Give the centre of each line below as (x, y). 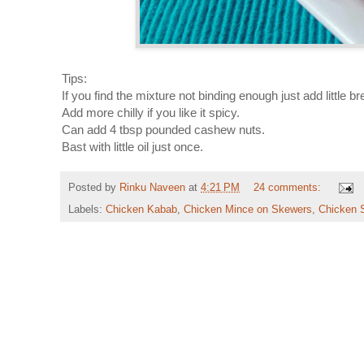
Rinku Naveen (152, 188)
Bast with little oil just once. (132, 146)
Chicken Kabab (141, 210)
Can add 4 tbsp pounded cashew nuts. (163, 129)
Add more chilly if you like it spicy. (151, 112)
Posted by (94, 188)
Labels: (87, 210)
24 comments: (288, 188)
